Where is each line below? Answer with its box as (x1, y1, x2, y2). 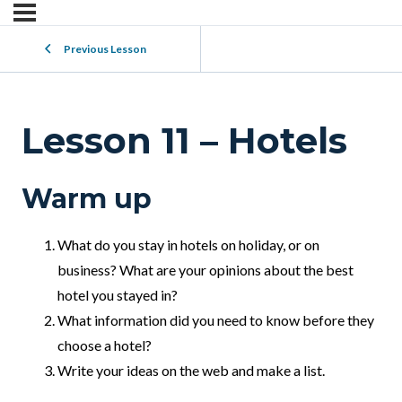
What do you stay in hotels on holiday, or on (57, 236, 319, 254)
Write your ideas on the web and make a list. (57, 362, 325, 380)
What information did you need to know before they (57, 311, 374, 329)
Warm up (22, 182, 152, 216)
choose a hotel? (57, 336, 152, 354)
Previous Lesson (64, 42, 146, 56)
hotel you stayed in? (57, 286, 178, 304)
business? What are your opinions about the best (57, 261, 354, 279)
